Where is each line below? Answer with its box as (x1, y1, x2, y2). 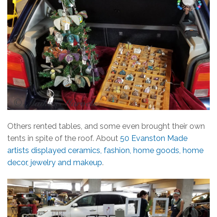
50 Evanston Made (120, 133, 187, 143)
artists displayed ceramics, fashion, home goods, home (7, 145, 203, 155)
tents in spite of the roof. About (7, 133, 120, 143)
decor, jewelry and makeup (7, 157, 102, 167)
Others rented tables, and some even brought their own (7, 121, 205, 131)
